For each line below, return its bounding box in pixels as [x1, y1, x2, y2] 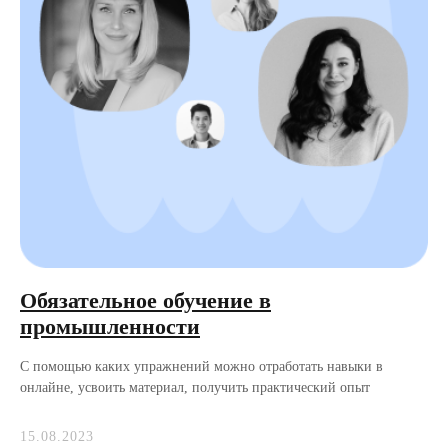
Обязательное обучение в [20, 288, 271, 313]
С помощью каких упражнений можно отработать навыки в [20, 359, 383, 374]
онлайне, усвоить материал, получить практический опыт [20, 380, 370, 395]
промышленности [20, 314, 200, 339]
